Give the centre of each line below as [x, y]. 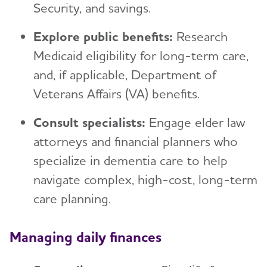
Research [200, 37]
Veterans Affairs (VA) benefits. [117, 94]
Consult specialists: [89, 122]
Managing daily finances [86, 237]
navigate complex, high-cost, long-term [145, 180]
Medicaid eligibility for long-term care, [141, 56]
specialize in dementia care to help [131, 161]
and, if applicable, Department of [125, 75]
